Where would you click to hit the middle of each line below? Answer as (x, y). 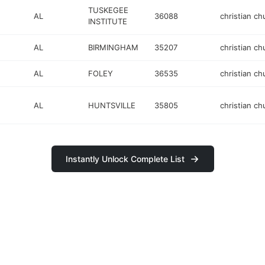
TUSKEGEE (109, 10)
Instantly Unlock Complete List (125, 159)
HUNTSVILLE (112, 105)
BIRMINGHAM (114, 47)
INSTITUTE (108, 21)
